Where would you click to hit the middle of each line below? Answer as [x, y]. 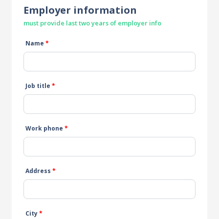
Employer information [80, 10]
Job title [39, 86]
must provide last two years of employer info [92, 23]
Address [39, 171]
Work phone [45, 128]
